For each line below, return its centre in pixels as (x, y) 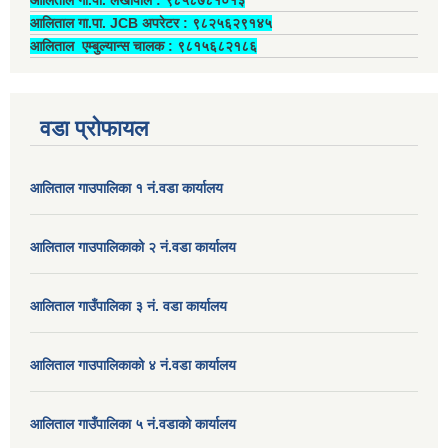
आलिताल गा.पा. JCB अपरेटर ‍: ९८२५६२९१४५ (151, 22)
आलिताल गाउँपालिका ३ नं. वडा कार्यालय (128, 305)
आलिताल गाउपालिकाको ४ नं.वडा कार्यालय (135, 364)
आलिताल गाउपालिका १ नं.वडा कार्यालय (128, 187)
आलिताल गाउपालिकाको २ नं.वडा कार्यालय (135, 246)
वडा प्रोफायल (94, 128)
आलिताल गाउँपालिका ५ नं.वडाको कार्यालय (133, 423)
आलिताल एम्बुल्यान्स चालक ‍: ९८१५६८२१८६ (143, 45)
